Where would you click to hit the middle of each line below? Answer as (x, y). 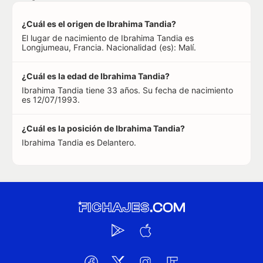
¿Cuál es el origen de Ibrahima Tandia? (99, 24)
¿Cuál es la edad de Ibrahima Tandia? (96, 76)
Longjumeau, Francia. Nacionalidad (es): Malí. (109, 47)
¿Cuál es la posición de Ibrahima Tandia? (103, 128)
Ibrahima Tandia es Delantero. (79, 142)
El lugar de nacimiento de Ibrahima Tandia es (108, 38)
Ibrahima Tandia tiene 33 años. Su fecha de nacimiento (127, 90)
